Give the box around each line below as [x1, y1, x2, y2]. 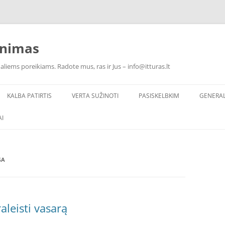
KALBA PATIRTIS [7, 91, 52, 100]
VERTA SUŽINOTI [72, 91, 119, 100]
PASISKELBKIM [139, 91, 179, 100]
